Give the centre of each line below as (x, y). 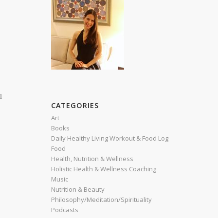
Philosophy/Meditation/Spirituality (102, 200)
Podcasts (65, 210)
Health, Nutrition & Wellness (92, 159)
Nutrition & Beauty (78, 189)
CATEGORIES (75, 105)
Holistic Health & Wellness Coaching (104, 169)
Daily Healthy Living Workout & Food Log (110, 138)
